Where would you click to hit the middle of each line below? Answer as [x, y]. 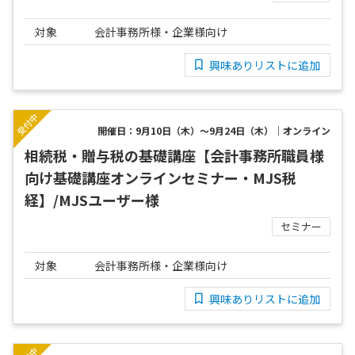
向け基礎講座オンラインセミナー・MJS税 [160, 178]
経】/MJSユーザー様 [92, 200]
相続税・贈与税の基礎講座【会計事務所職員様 [174, 156]
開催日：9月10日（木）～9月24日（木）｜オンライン [214, 131]
